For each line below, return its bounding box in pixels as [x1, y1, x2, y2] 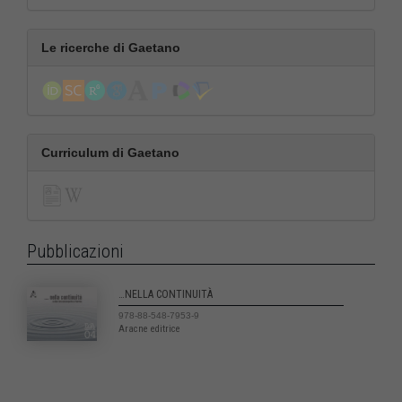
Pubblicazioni [27, 240, 124, 263]
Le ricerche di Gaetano [41, 40, 180, 56]
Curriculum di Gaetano [41, 145, 179, 161]
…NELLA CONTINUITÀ [118, 288, 213, 301]
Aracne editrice [118, 323, 180, 336]
